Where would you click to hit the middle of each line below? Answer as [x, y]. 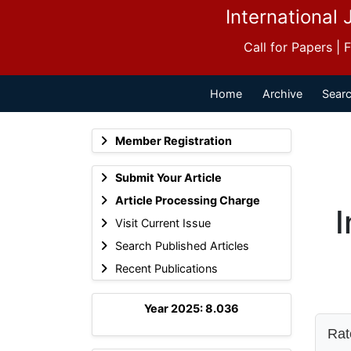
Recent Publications [166, 268]
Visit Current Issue [163, 223]
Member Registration [173, 140]
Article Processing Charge [187, 200]
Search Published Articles [182, 245]
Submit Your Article [168, 177]
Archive [282, 93]
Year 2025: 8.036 [192, 308]
